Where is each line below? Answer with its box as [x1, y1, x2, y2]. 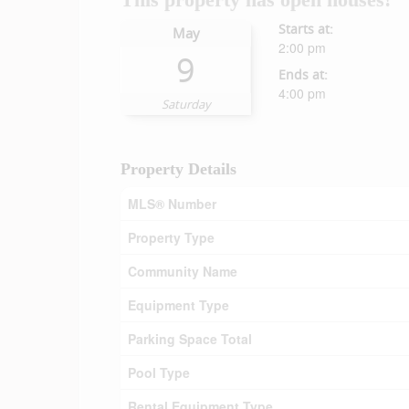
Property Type [128, 228, 215, 246]
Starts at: [278, 20, 334, 37]
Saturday [161, 96, 211, 112]
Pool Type [128, 363, 190, 382]
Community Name [128, 262, 237, 280]
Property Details [121, 160, 236, 178]
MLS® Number [128, 194, 216, 213]
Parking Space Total [128, 330, 252, 348]
